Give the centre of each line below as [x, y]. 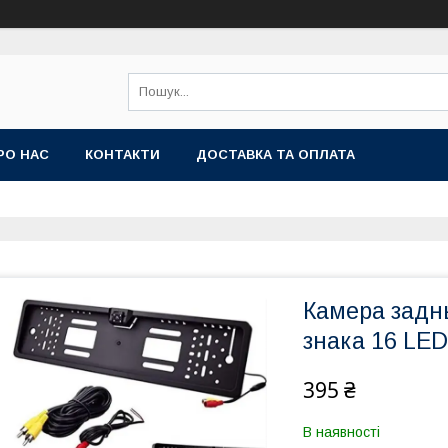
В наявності [341, 432]
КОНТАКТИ [122, 154]
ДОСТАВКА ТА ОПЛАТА [275, 154]
